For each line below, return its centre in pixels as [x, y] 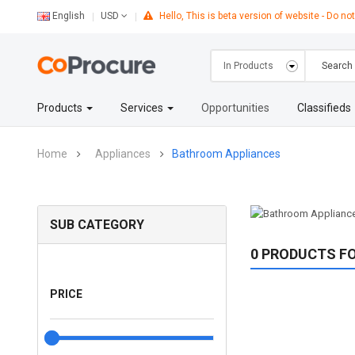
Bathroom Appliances [227, 154]
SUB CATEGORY [97, 225]
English [69, 16]
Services [143, 108]
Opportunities [236, 108]
